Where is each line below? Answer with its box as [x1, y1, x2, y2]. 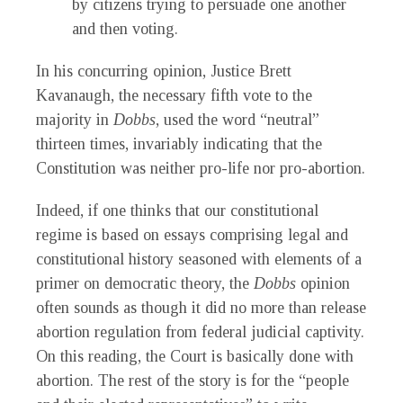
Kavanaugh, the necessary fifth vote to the [36, 86, 312, 105]
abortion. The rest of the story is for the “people [36, 372, 349, 390]
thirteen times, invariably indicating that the [36, 135, 322, 154]
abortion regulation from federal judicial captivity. [36, 323, 364, 342]
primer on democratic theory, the [36, 274, 254, 293]
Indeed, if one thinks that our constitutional [36, 201, 318, 220]
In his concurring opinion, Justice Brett [36, 62, 291, 81]
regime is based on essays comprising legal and [36, 226, 348, 245]
